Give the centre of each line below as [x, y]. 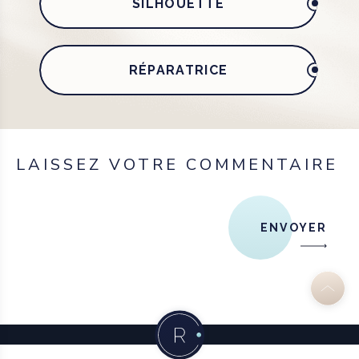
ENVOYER [294, 227]
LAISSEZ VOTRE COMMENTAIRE [177, 164]
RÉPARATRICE [178, 70]
